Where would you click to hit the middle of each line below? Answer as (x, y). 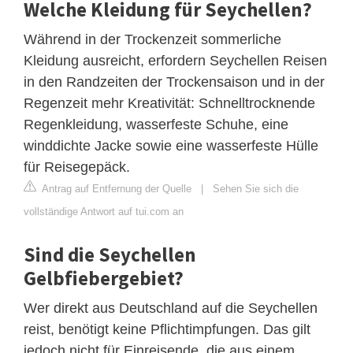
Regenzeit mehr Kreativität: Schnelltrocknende (169, 103)
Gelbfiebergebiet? (104, 278)
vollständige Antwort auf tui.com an (104, 211)
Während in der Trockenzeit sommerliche (152, 39)
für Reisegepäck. (77, 167)
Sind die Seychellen (110, 254)
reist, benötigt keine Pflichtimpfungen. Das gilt (167, 329)
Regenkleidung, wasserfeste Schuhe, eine (156, 124)
